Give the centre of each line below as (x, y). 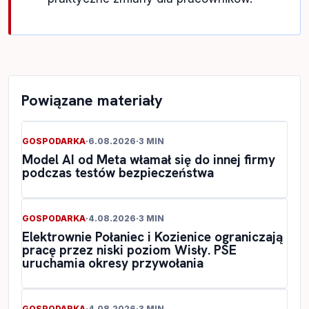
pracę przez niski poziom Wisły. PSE (129, 250)
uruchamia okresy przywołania (113, 263)
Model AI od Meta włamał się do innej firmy (149, 159)
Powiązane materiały (92, 100)
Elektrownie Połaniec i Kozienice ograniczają (152, 237)
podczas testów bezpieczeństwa (118, 172)
